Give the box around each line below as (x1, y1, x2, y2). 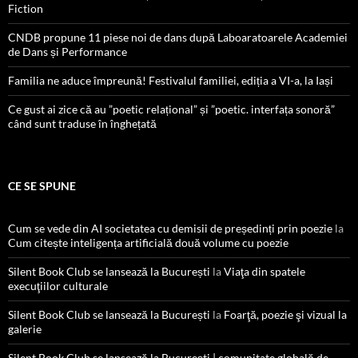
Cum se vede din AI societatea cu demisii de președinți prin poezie (8, 221, 332, 235)
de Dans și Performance (8, 44, 127, 58)
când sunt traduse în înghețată (8, 116, 157, 130)
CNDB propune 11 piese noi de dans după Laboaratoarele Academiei (8, 30, 348, 44)
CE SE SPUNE (8, 178, 76, 193)
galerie (8, 321, 42, 336)
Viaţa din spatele (224, 264, 305, 278)
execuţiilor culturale (8, 278, 108, 292)
